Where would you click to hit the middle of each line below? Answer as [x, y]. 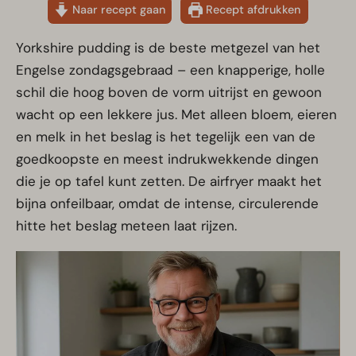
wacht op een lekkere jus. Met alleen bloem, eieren [176, 115]
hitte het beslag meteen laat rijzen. [126, 226]
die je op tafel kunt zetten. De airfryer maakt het [169, 182]
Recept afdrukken [252, 10]
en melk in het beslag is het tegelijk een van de [166, 137]
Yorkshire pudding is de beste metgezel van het [168, 48]
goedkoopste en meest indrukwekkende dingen [167, 159]
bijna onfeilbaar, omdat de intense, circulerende [167, 204]
